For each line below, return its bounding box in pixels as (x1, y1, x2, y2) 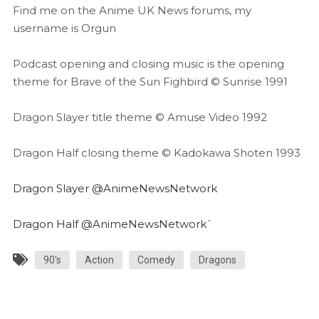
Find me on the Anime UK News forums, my (12, 4, 251, 17)
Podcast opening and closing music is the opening (12, 57, 284, 70)
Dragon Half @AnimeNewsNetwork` (12, 217, 213, 231)
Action (84, 254, 114, 266)
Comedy (137, 254, 175, 266)
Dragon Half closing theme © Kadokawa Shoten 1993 (12, 146, 300, 159)
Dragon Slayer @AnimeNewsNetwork (12, 182, 217, 195)
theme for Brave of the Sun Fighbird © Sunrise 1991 (12, 75, 288, 88)
